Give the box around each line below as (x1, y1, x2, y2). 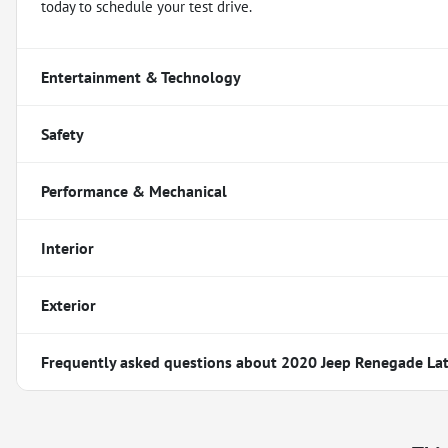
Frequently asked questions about (41, 351, 281, 372)
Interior (41, 237, 94, 258)
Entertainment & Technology (41, 66, 241, 87)
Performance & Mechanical (41, 180, 227, 201)
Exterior (41, 294, 96, 315)
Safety (41, 123, 84, 144)
